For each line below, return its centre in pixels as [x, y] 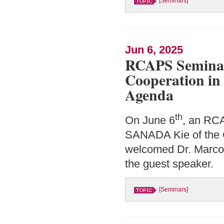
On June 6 [150, 121]
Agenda [149, 95]
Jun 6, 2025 [154, 50]
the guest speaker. [169, 164]
